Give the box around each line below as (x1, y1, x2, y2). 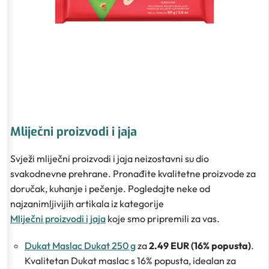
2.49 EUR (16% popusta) (149, 239, 251, 252)
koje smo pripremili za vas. (106, 212, 220, 225)
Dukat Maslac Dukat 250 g (25, 239, 136, 252)
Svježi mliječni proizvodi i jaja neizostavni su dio (10, 152, 209, 165)
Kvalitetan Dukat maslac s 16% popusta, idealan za (25, 254, 236, 267)
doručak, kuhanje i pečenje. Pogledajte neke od (10, 182, 210, 195)
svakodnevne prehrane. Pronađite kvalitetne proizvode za (10, 167, 256, 180)
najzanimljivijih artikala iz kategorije (10, 197, 164, 210)
